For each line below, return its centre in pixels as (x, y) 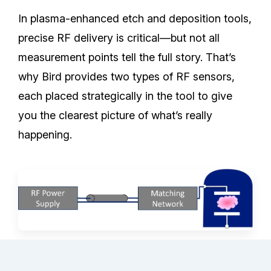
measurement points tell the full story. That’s (127, 57)
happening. (45, 134)
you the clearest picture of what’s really (116, 115)
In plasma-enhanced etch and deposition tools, (135, 18)
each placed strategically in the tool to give (126, 96)
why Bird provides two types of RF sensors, (127, 76)
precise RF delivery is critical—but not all (119, 38)
